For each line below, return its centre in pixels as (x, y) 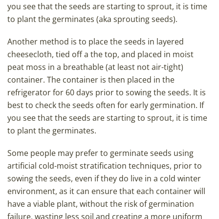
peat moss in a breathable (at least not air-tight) (95, 67)
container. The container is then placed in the (91, 80)
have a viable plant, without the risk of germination (101, 204)
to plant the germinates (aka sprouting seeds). (92, 19)
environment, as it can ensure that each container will (106, 191)
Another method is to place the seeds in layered (96, 42)
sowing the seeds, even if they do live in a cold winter (104, 179)
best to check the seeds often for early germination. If (106, 105)
